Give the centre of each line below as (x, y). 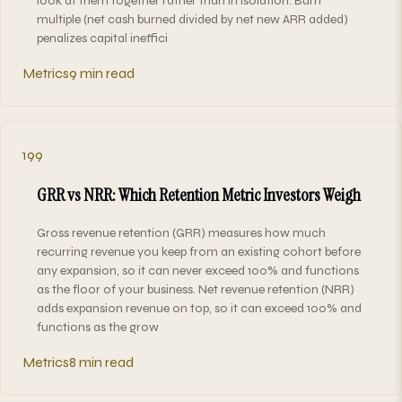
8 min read (101, 362)
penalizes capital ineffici (102, 38)
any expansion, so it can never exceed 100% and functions (198, 270)
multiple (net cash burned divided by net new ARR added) (192, 19)
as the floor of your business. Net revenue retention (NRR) (196, 289)
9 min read (102, 73)
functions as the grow (98, 327)
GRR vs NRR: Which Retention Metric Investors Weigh (199, 194)
